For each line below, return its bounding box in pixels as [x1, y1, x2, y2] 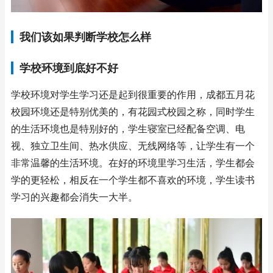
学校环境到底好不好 [19, 61, 118, 74]
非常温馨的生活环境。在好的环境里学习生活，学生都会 [11, 157, 255, 169]
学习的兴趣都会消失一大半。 [11, 191, 138, 203]
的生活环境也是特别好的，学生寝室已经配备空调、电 [11, 122, 245, 135]
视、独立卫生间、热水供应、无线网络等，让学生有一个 [11, 140, 255, 152]
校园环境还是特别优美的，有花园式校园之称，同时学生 [11, 105, 255, 118]
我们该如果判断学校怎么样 [19, 30, 151, 43]
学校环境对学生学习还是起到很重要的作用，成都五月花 [11, 88, 255, 101]
